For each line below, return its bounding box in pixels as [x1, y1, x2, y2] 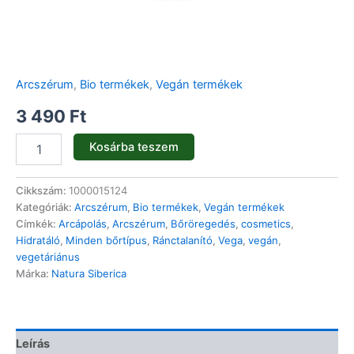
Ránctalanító [153, 234, 213, 247]
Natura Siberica [51, 267, 126, 281]
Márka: [16, 267, 51, 281]
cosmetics [241, 217, 291, 231]
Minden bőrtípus [66, 234, 147, 247]
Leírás [16, 336, 50, 351]
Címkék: [16, 217, 58, 231]
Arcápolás [58, 217, 107, 231]
